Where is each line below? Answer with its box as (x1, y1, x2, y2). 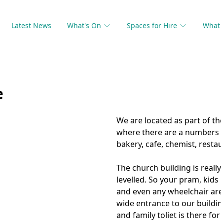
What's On (67, 21, 101, 30)
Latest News (11, 21, 51, 30)
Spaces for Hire (127, 21, 177, 30)
